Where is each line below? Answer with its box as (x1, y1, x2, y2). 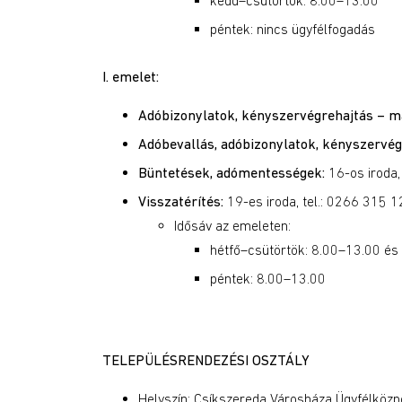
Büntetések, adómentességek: (138, 164, 325, 180)
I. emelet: (102, 68, 159, 84)
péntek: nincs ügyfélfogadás (210, 21, 375, 37)
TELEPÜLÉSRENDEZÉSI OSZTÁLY (102, 352, 310, 368)
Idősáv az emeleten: (174, 217, 291, 233)
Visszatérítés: (138, 193, 223, 209)
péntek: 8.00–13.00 (210, 270, 326, 286)
